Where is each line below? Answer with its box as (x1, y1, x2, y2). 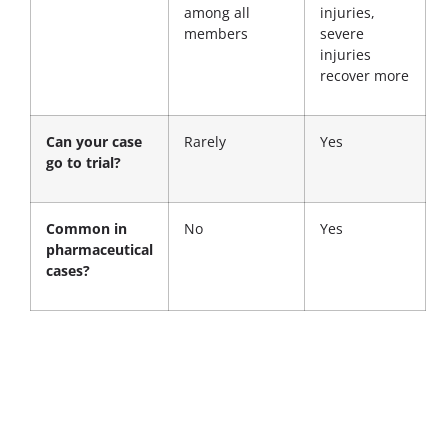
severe (320, 23, 364, 43)
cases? (46, 260, 90, 280)
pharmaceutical (46, 239, 153, 259)
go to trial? (46, 152, 121, 172)
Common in (46, 218, 127, 238)
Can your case (46, 131, 142, 151)
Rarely (184, 131, 226, 151)
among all (184, 2, 250, 22)
